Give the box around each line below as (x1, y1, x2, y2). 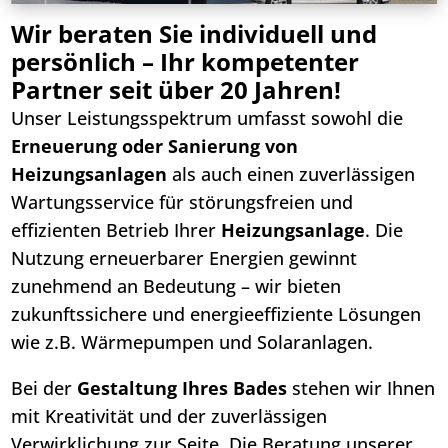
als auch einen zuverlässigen (167, 162, 416, 187)
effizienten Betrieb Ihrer (11, 218, 222, 243)
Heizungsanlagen (11, 162, 168, 187)
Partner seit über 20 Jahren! (11, 73, 342, 107)
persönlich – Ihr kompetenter (11, 45, 360, 79)
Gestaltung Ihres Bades (77, 376, 288, 401)
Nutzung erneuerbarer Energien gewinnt (11, 246, 358, 271)
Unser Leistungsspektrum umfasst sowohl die (11, 106, 404, 131)
